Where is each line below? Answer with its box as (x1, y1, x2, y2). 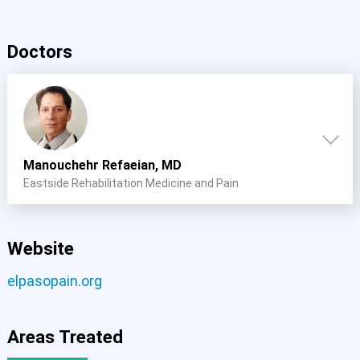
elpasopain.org (6, 272, 102, 289)
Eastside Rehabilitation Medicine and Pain (22, 176, 239, 190)
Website (6, 237, 74, 259)
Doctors (6, 41, 72, 63)
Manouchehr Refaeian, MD (22, 157, 182, 173)
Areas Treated (6, 325, 123, 347)
